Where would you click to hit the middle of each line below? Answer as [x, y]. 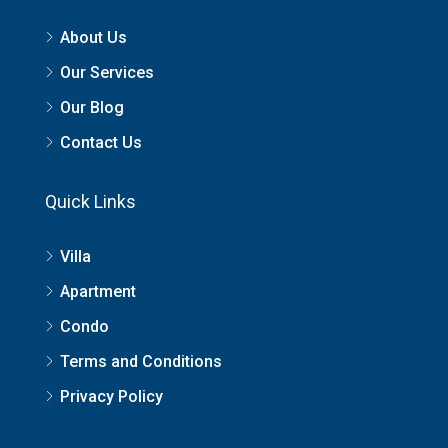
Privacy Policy [111, 396]
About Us [93, 37]
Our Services [107, 72]
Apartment [98, 291]
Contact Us [101, 142]
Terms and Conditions [141, 361]
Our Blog [92, 107]
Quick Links [90, 201]
